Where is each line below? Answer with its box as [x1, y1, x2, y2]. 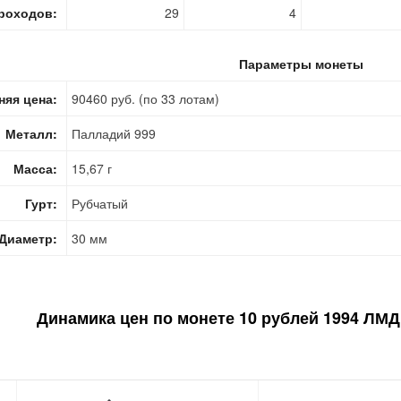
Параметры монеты [238, 54, 363, 73]
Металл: [5, 124, 57, 142]
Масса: [13, 158, 57, 177]
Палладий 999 [72, 124, 156, 142]
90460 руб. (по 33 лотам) [72, 89, 219, 107]
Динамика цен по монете [37, 305, 239, 329]
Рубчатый [72, 193, 128, 212]
